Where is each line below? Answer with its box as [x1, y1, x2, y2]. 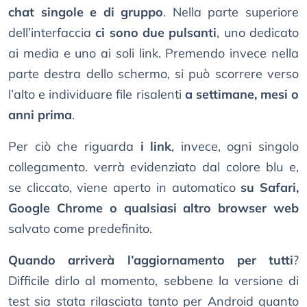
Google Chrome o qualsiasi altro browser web [8, 200, 299, 217]
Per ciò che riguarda [8, 138, 140, 155]
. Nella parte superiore [163, 4, 299, 21]
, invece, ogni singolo [171, 138, 299, 155]
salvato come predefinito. [8, 221, 152, 237]
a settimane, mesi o [184, 86, 299, 103]
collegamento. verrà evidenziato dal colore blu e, [8, 159, 299, 175]
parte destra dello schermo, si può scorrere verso [8, 66, 299, 82]
